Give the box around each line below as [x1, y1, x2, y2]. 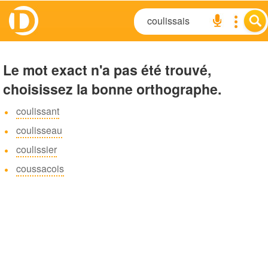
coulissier [16, 142, 57, 156]
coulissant [16, 104, 59, 118]
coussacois [16, 162, 64, 175]
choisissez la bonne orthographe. [3, 79, 221, 99]
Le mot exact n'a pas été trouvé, [3, 60, 211, 80]
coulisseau [16, 123, 62, 137]
